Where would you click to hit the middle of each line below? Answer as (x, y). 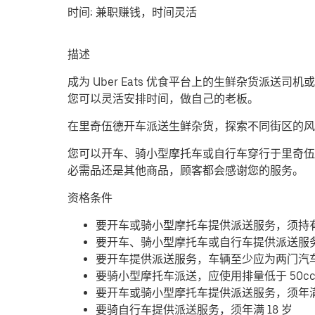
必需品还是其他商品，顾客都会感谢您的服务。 (186, 170)
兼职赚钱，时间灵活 (146, 12)
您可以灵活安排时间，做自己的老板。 (163, 98)
